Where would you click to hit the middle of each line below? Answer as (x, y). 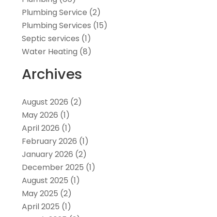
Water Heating (49, 51)
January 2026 (47, 154)
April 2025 (40, 206)
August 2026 (45, 102)
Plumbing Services (56, 25)
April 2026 (40, 128)
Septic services (50, 38)
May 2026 (40, 115)
